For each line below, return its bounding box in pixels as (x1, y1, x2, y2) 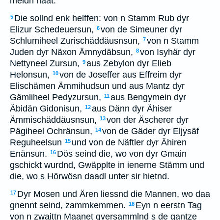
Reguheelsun (10, 137, 62, 147)
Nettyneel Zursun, (10, 58, 80, 68)
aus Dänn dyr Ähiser (92, 104, 172, 113)
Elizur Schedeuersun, (10, 25, 94, 34)
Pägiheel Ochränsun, (10, 126, 92, 136)
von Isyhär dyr (140, 47, 195, 57)
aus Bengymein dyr (110, 92, 186, 102)
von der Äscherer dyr (107, 115, 189, 125)
